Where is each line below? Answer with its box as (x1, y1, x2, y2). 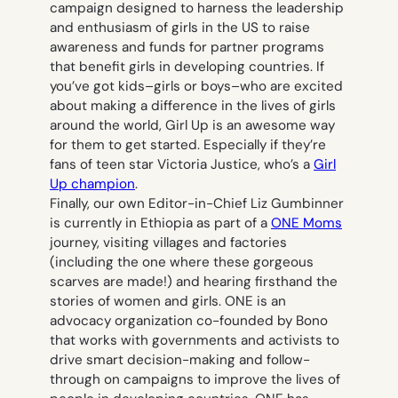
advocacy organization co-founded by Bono (50, 311, 328, 330)
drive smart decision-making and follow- (50, 350, 310, 369)
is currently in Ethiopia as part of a (50, 213, 271, 232)
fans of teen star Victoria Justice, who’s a (50, 155, 314, 173)
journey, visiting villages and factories (50, 233, 287, 251)
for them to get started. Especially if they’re (50, 135, 326, 154)
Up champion (50, 174, 135, 193)
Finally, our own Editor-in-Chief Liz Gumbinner (50, 194, 344, 212)
